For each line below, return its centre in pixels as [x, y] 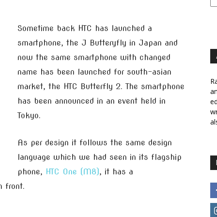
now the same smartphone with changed [94, 57]
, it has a [116, 172]
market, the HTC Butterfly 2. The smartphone [101, 86]
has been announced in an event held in [92, 101]
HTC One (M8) [72, 172]
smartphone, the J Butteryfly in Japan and [98, 43]
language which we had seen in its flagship [100, 157]
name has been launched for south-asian [94, 72]
